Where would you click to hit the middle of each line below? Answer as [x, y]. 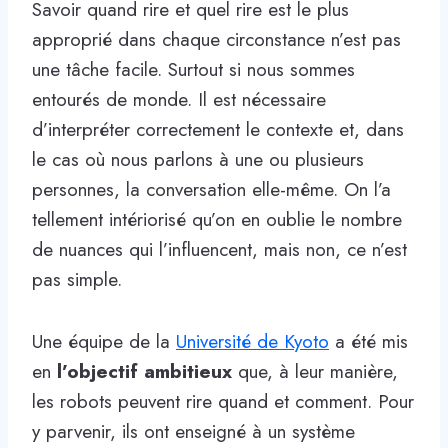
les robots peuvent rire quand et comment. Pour [223, 401]
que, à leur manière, [315, 371]
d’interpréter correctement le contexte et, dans [218, 129]
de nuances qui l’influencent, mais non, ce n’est [219, 249]
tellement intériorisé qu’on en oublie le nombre [217, 219]
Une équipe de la [104, 341]
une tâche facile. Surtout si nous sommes [193, 69]
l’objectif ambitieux [144, 371]
